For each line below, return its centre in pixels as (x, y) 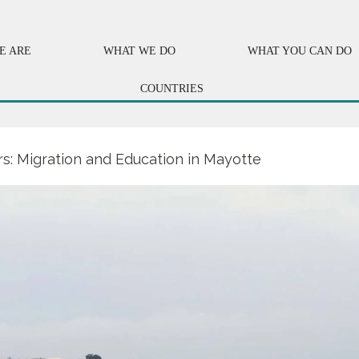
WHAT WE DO (140, 51)
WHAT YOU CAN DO (300, 51)
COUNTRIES (171, 89)
